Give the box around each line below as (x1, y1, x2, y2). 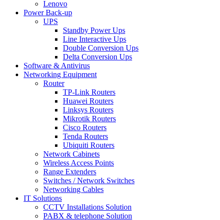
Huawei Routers (63, 97, 113, 105)
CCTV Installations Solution (43, 203, 132, 211)
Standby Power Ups (63, 26, 125, 34)
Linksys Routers (63, 106, 113, 114)
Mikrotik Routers (63, 114, 116, 123)
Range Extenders (43, 167, 96, 176)
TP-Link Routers (63, 88, 115, 96)
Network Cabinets (43, 150, 100, 158)
